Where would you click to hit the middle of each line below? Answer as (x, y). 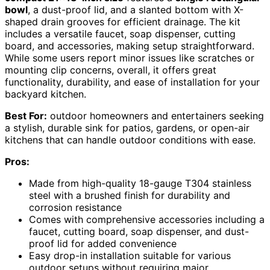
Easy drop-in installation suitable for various (130, 256)
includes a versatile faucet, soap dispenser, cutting (120, 34)
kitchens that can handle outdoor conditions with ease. (130, 140)
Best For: (26, 116)
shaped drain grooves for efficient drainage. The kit (123, 22)
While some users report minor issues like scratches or (130, 58)
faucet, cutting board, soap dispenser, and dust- (139, 232)
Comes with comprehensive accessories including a (147, 220)
